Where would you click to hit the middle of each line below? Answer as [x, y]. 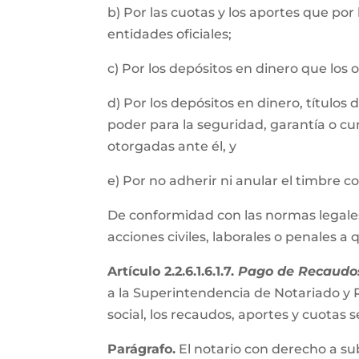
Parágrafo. [142, 349]
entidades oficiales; [171, 34]
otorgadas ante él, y [174, 146]
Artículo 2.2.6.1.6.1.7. [173, 271]
